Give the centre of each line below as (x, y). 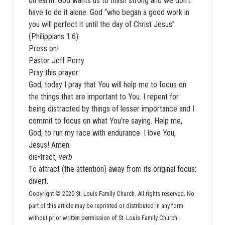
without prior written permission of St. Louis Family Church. (104, 218)
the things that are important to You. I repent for (104, 97)
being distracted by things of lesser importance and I (111, 109)
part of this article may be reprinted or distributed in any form (106, 206)
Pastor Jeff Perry (57, 61)
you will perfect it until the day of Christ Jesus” (102, 24)
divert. (38, 181)
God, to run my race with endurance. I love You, (102, 133)
